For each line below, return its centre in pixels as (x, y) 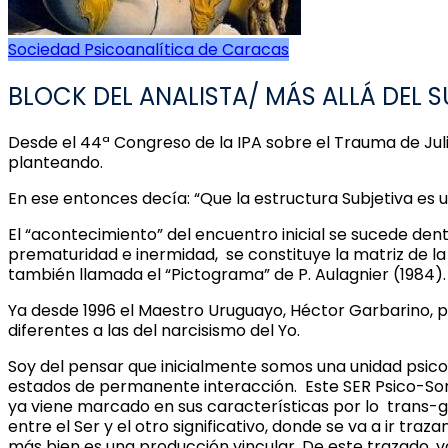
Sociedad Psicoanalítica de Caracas (148, 49)
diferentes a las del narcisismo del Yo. (154, 330)
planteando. (55, 162)
